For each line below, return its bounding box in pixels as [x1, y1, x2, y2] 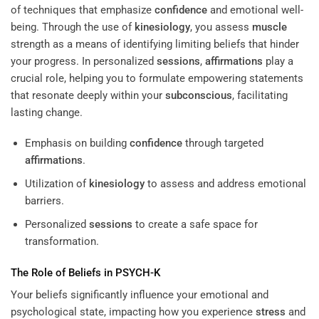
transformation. [24, 235, 99, 249]
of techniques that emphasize [11, 3, 155, 16]
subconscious [165, 88, 232, 102]
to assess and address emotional [144, 177, 306, 191]
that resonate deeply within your [11, 88, 165, 102]
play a [263, 54, 293, 68]
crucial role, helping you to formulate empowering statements [11, 71, 303, 85]
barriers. [24, 194, 64, 208]
